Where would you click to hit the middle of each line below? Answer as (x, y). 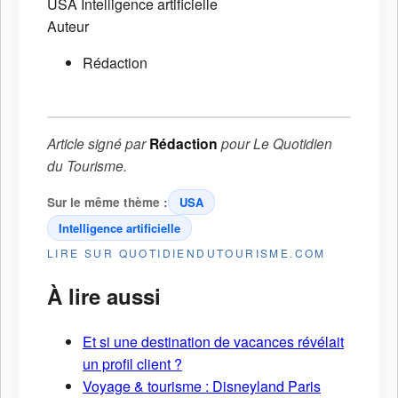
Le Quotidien (293, 143)
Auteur (68, 27)
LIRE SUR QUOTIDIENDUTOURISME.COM (187, 253)
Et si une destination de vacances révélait (213, 342)
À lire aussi (104, 296)
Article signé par (98, 143)
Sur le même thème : (107, 203)
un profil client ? (132, 364)
